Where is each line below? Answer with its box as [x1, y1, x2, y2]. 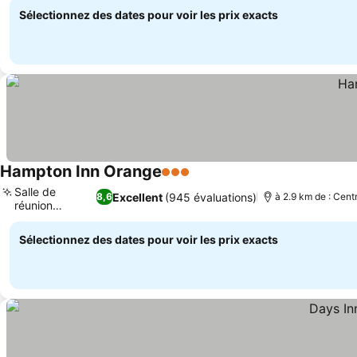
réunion [14, 198, 53, 212]
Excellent [112, 190, 163, 204]
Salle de [14, 185, 56, 198]
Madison [14, 212, 58, 226]
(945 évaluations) [165, 190, 257, 204]
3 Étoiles [161, 172, 214, 188]
